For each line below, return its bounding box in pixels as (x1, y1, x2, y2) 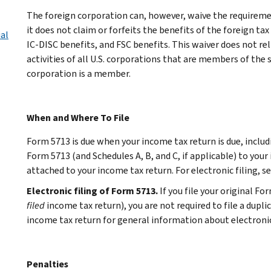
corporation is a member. (27, 67, 131, 80)
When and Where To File (27, 111, 129, 124)
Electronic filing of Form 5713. (27, 184, 158, 197)
